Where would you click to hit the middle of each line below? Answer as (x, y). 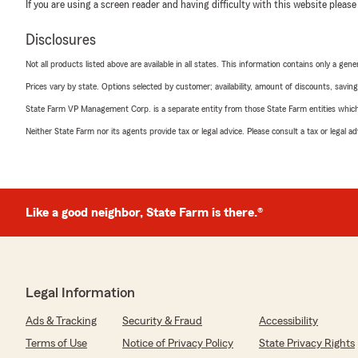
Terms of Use (56, 344)
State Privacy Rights (307, 344)
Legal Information (80, 292)
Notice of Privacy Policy (178, 344)
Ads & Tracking (61, 321)
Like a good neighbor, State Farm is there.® (144, 213)
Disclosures (61, 40)
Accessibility (288, 321)
